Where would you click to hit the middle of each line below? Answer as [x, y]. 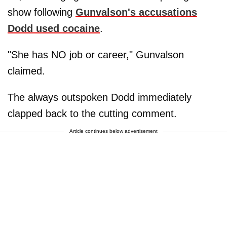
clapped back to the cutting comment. [92, 113]
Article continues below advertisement [113, 131]
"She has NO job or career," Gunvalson [96, 55]
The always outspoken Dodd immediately [100, 97]
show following [42, 12]
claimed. [26, 71]
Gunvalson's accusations [136, 12]
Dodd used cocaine [54, 28]
